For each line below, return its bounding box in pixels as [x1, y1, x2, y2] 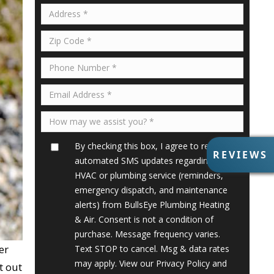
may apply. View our [74, 257, 156, 269]
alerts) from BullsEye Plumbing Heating [74, 199, 229, 210]
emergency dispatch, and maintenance [74, 184, 228, 196]
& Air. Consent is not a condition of [74, 213, 213, 225]
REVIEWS [213, 148, 268, 161]
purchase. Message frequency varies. [74, 228, 220, 240]
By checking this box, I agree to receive [74, 140, 229, 152]
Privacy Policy [155, 257, 210, 269]
